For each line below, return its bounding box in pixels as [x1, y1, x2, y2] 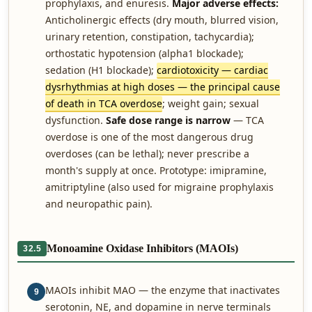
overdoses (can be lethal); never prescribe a [45, 147, 249, 160]
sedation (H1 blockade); [45, 63, 157, 77]
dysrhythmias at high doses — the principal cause [45, 80, 280, 93]
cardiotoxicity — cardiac [157, 63, 268, 77]
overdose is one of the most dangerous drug [45, 130, 253, 143]
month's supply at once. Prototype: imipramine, [45, 164, 267, 177]
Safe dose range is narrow [106, 114, 231, 127]
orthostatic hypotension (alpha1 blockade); [45, 47, 244, 60]
